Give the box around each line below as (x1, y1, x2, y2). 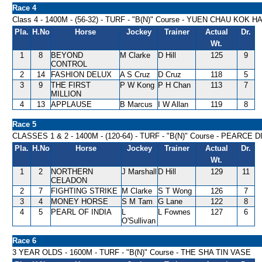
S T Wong (158, 187, 192, 195)
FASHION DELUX (51, 70, 112, 79)
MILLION (51, 89, 81, 98)
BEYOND (51, 51, 83, 60)
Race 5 (12, 120, 36, 129)
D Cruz (158, 70, 181, 79)
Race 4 (12, 4, 36, 12)
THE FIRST (51, 81, 91, 89)
